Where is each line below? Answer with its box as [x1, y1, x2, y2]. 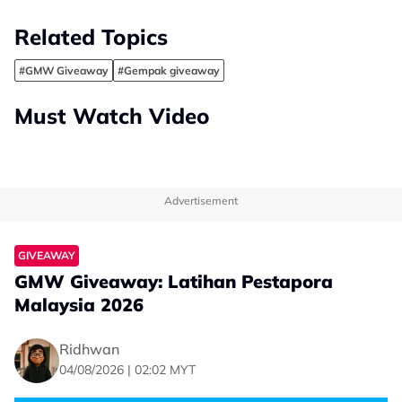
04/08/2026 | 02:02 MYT [59, 362, 196, 379]
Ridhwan [59, 340, 119, 359]
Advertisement [164, 193, 238, 207]
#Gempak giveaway [118, 63, 220, 77]
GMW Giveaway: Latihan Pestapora [14, 269, 333, 293]
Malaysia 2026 [14, 293, 144, 316]
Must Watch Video [14, 101, 210, 129]
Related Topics [14, 22, 168, 50]
